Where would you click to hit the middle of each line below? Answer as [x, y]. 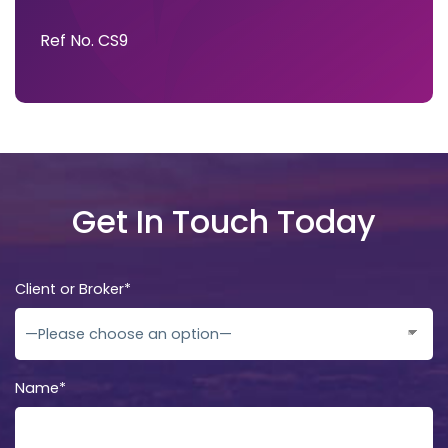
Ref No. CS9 [84, 40]
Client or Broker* [73, 288]
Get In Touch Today [224, 221]
